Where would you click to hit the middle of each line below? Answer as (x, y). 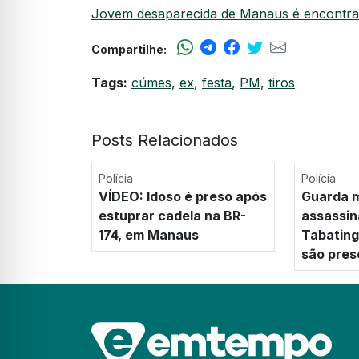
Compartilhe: (129, 49)
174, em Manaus (149, 234)
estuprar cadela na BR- (172, 215)
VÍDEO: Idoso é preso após (183, 196)
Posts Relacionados (165, 140)
